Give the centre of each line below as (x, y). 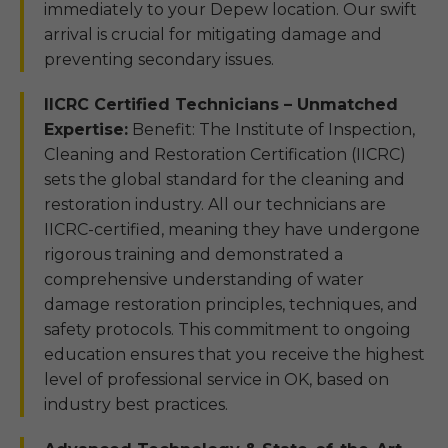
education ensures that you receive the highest (234, 354)
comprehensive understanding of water (204, 279)
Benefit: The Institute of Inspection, (271, 129)
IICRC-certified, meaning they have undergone (232, 229)
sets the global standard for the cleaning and (224, 179)
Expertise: (86, 129)
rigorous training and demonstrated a (193, 254)
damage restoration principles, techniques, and (231, 304)
